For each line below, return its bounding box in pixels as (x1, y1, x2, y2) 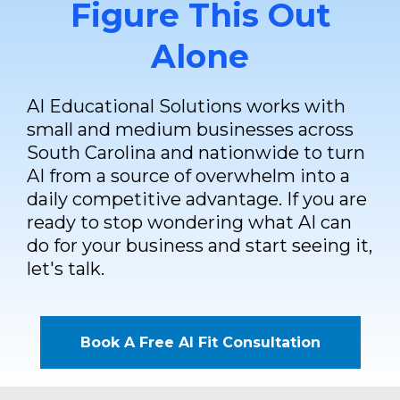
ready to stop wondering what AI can (27, 212, 352, 234)
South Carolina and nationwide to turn (27, 142, 365, 164)
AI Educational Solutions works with (27, 96, 346, 118)
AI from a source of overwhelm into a (27, 165, 350, 187)
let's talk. (27, 258, 104, 280)
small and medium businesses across (27, 119, 354, 141)
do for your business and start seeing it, (27, 235, 372, 257)
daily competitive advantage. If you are (27, 188, 367, 211)
